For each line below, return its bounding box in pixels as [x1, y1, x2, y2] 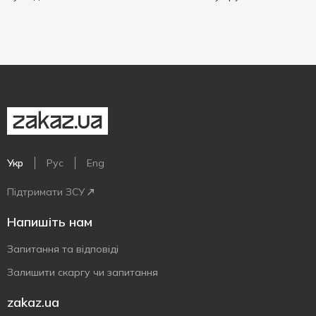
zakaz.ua [7, 294, 59, 310]
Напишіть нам [7, 214, 92, 230]
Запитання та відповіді [7, 243, 119, 255]
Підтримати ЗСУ [7, 186, 85, 198]
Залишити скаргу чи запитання [7, 266, 158, 279]
